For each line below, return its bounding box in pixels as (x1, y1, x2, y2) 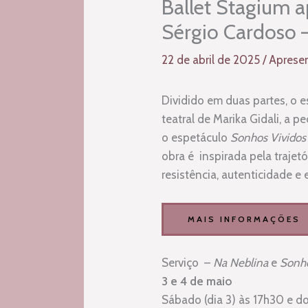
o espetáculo (162, 131, 231, 145)
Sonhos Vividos (230, 131, 307, 145)
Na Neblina (213, 255, 269, 269)
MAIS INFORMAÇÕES (188, 214, 301, 225)
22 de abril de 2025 (162, 53, 263, 67)
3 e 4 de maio (162, 274, 232, 288)
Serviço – (162, 255, 214, 269)
